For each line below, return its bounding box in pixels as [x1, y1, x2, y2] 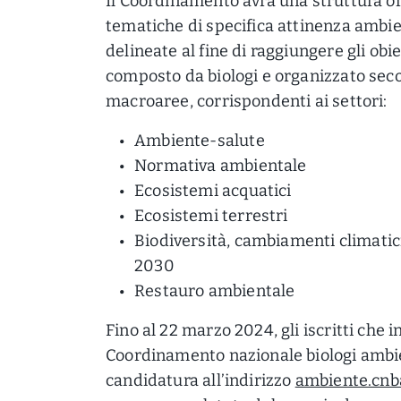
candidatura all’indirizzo [106, 371, 295, 390]
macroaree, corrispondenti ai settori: [106, 91, 388, 111]
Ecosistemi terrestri [134, 206, 288, 226]
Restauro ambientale [134, 281, 295, 301]
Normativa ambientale [134, 156, 307, 175]
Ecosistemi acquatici [134, 181, 292, 200]
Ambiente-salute [134, 131, 265, 150]
